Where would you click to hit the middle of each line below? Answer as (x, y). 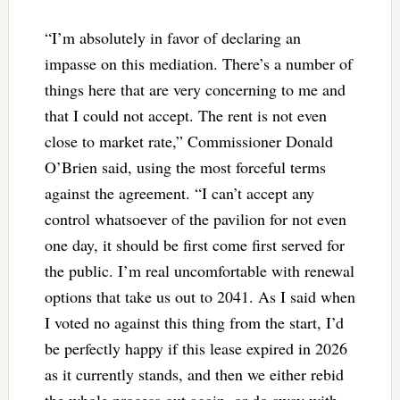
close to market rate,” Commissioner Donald (188, 141)
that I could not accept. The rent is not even (185, 115)
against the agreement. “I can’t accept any (179, 192)
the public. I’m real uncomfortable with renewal (199, 270)
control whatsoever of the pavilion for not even (195, 218)
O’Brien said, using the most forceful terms (185, 167)
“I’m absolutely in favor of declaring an (172, 37)
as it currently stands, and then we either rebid (194, 374)
